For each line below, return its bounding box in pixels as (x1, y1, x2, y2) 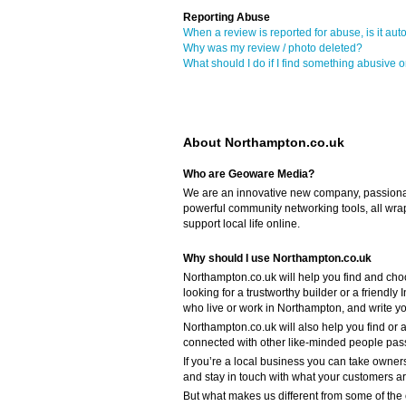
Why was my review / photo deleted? (183, 41, 362, 54)
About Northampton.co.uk (183, 134, 344, 150)
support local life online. (183, 217, 300, 230)
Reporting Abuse (183, 10, 270, 24)
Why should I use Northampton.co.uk (183, 251, 372, 265)
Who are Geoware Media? (183, 167, 314, 180)
